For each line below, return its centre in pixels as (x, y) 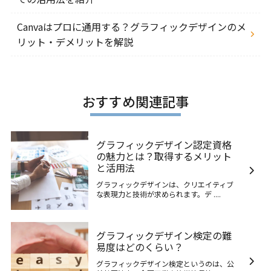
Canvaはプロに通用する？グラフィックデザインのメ (131, 27)
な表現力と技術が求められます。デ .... (158, 194)
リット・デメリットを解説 (75, 42)
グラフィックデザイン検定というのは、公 (165, 263)
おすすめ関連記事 (135, 101)
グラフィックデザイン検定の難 (164, 235)
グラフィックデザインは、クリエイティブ (165, 184)
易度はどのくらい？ (139, 247)
